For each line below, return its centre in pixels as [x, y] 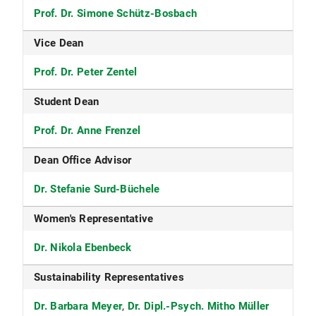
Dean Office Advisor [83, 160]
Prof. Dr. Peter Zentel [86, 72]
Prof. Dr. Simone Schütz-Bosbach [116, 13]
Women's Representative [94, 219]
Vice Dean [59, 43]
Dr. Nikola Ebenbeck [83, 248]
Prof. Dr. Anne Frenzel [87, 130]
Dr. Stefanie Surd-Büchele [97, 189]
